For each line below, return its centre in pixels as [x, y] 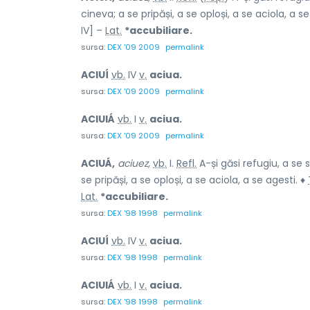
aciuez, [134, 163]
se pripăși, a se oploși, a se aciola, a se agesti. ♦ [194, 180]
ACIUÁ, [98, 163]
